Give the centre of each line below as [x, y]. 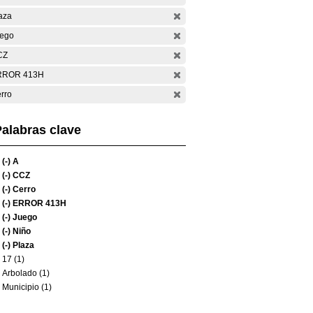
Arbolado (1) [26, 273]
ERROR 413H [38, 203]
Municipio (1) [27, 287]
